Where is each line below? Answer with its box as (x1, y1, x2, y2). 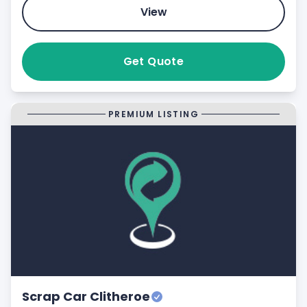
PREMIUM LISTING (108, 108, 199, 120)
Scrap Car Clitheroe (22, 288, 150, 305)
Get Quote (123, 53, 184, 69)
